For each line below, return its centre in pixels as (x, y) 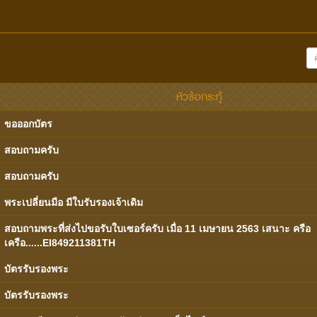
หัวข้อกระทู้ (200, 97)
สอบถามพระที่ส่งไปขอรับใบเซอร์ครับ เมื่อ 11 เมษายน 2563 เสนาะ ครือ (158, 229)
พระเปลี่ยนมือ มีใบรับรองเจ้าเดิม (74, 202)
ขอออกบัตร (29, 124)
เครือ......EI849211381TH (60, 243)
